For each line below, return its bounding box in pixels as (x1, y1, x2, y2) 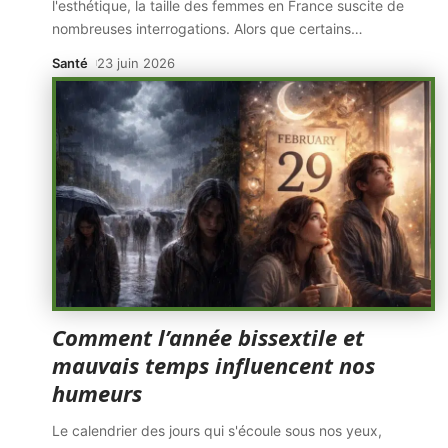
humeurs (52, 378, 142, 408)
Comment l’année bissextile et (52, 322, 364, 352)
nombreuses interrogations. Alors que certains (52, 20, 351, 37)
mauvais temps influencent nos (52, 350, 375, 380)
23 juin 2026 (96, 55, 175, 71)
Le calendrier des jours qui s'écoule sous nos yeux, (52, 422, 382, 439)
